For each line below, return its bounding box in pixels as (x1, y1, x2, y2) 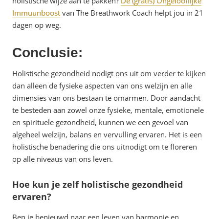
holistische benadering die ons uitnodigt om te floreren (12, 141, 197, 152)
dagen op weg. (12, 20, 61, 30)
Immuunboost (12, 7, 60, 18)
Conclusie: (12, 44, 83, 60)
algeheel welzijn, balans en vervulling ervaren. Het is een (12, 129, 202, 139)
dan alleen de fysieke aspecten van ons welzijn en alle (12, 80, 192, 90)
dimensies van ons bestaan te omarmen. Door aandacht (12, 92, 200, 103)
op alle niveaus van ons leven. (12, 153, 113, 164)
